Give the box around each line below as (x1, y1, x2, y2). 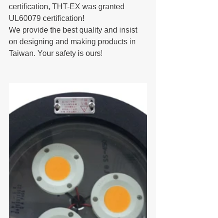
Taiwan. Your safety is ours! (9, 49, 103, 57)
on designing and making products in (9, 37, 138, 46)
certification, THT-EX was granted (9, 2, 127, 11)
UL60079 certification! (9, 14, 84, 22)
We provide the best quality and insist (9, 26, 139, 34)
